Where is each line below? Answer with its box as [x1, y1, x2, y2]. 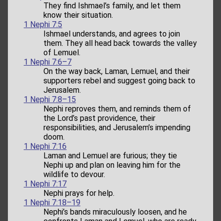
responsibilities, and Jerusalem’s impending [43, 123, 190, 133]
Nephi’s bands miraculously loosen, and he [43, 207, 187, 217]
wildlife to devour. [43, 170, 105, 180]
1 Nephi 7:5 [24, 20, 62, 30]
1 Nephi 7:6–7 [24, 57, 72, 67]
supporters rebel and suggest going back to [43, 76, 195, 86]
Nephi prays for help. [43, 188, 114, 198]
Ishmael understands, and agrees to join [43, 29, 180, 39]
